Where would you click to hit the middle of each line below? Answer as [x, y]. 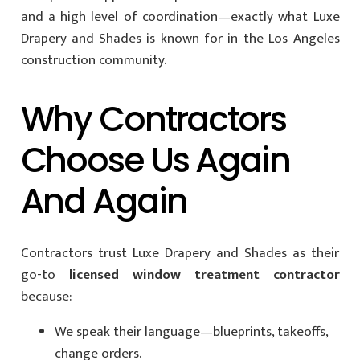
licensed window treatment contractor [204, 274]
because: [46, 296]
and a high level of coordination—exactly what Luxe [180, 17]
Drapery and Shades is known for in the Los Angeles [180, 39]
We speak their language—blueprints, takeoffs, [191, 331]
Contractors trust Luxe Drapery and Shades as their [180, 253]
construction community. [93, 61]
